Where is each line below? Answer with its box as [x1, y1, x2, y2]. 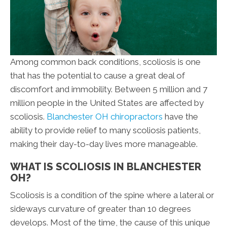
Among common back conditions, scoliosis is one [10, 57, 201, 67]
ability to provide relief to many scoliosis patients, [10, 125, 201, 136]
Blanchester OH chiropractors [47, 111, 163, 122]
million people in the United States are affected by [10, 98, 204, 108]
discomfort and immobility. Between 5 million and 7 [10, 84, 207, 95]
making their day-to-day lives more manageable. [10, 139, 198, 149]
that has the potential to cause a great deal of [10, 70, 185, 81]
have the [163, 111, 198, 122]
